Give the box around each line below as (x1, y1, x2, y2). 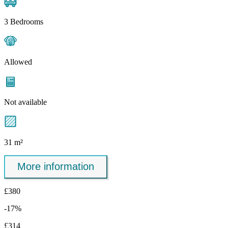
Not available (4, 97, 47, 106)
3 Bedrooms (4, 17, 43, 26)
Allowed (4, 57, 32, 66)
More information (17, 161, 94, 173)
